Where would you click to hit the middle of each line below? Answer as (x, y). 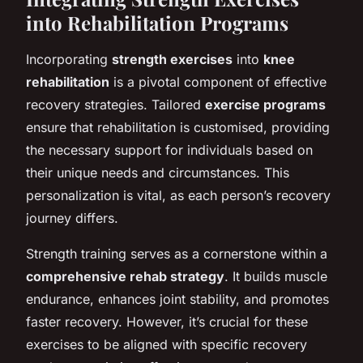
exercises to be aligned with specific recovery (167, 344)
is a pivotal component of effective (218, 81)
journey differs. (72, 218)
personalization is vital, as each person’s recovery (178, 195)
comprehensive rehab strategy (125, 276)
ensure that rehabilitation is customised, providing (178, 127)
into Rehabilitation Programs (157, 22)
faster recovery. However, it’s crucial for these (167, 321)
